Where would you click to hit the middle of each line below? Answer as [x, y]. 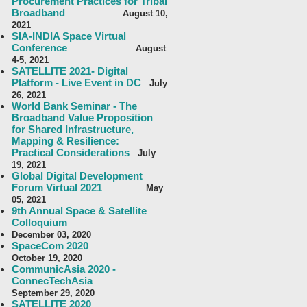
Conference [42, 48]
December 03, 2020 [51, 235]
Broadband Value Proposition [82, 118]
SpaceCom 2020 [50, 246]
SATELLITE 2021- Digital [70, 71]
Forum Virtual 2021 [62, 187]
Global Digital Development [77, 176]
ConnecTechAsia [52, 281]
